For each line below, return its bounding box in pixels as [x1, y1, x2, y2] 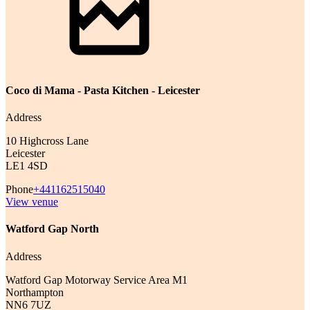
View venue [6, 196, 58, 208]
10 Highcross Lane [6, 135, 89, 147]
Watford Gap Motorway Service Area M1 [6, 273, 188, 286]
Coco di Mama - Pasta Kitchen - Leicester [6, 84, 200, 96]
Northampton [6, 286, 64, 298]
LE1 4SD [6, 160, 48, 172]
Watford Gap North [6, 223, 99, 235]
